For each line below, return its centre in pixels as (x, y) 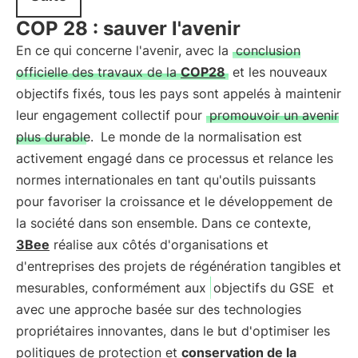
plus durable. (55, 137)
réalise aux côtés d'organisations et (159, 245)
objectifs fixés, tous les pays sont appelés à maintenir (179, 93)
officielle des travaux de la (98, 72)
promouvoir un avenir (274, 115)
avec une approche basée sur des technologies (159, 309)
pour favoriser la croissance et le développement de (174, 201)
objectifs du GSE (264, 288)
